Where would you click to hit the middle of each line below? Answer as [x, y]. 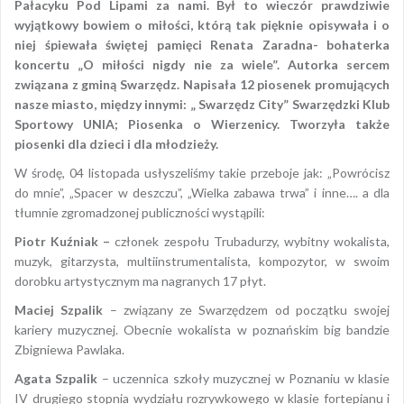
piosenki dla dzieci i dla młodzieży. [118, 143]
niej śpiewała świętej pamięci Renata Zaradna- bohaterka [202, 44]
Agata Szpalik [56, 378]
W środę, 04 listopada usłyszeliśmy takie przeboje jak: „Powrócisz [202, 172]
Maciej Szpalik [59, 309]
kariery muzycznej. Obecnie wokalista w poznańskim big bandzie [202, 329]
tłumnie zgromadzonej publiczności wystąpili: [140, 212]
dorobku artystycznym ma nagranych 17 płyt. [140, 280]
